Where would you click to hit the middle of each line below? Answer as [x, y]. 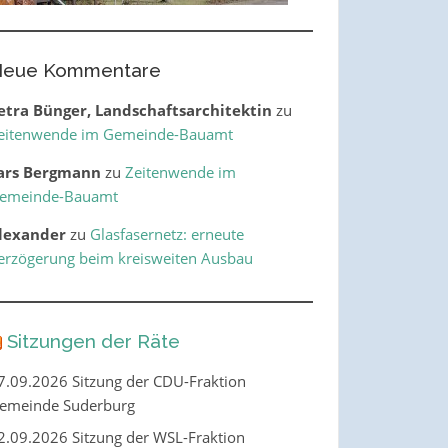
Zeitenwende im [180, 172]
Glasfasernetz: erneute [166, 234]
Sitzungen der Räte [93, 341]
